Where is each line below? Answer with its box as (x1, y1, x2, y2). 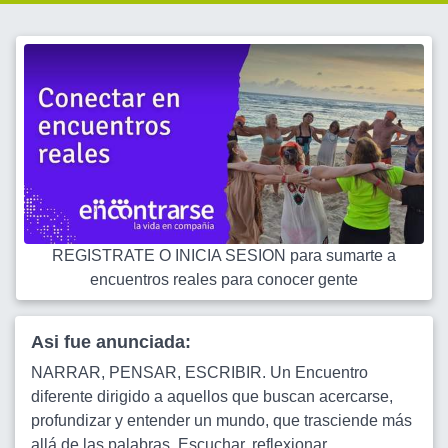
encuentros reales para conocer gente (90, 271, 358, 288)
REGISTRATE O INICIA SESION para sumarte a (52, 247, 396, 264)
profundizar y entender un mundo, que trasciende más (31, 412, 412, 429)
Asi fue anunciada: (31, 332, 191, 352)
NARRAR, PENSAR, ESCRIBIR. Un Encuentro (31, 364, 368, 381)
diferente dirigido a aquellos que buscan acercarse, (31, 388, 393, 405)
